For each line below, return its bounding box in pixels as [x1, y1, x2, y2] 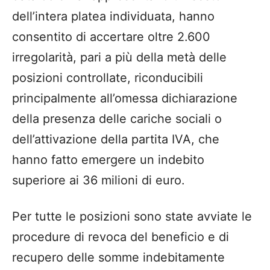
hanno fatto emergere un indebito [12, 152, 204, 168]
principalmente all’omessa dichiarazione [12, 91, 237, 106]
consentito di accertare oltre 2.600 [12, 30, 210, 45]
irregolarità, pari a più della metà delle [12, 50, 227, 65]
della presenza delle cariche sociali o [12, 111, 222, 127]
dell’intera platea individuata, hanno [12, 9, 215, 24]
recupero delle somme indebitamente [12, 250, 225, 265]
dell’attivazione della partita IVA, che [12, 132, 219, 147]
